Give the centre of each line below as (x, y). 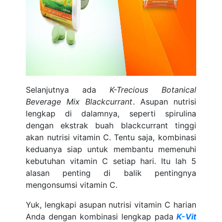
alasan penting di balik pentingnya (111, 173)
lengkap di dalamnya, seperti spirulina (111, 113)
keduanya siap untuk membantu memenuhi (111, 149)
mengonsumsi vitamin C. (72, 185)
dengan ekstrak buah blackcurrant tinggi (111, 125)
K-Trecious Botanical (153, 90)
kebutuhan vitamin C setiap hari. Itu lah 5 (111, 161)
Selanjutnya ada (68, 90)
